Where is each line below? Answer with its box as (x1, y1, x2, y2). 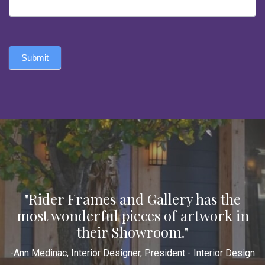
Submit (21, 53, 49, 63)
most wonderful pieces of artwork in (16, 206, 249, 225)
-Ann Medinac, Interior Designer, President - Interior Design (10, 247, 255, 259)
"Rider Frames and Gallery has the (24, 189, 241, 209)
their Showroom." (77, 222, 188, 242)
